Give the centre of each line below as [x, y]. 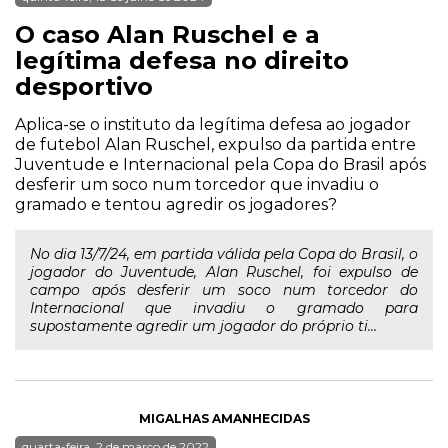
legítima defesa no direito [182, 60]
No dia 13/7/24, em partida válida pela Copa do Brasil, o [224, 254]
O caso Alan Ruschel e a [167, 34]
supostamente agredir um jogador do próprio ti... [203, 326]
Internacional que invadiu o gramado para [224, 308]
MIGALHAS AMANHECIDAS [224, 418]
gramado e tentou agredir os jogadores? [176, 204]
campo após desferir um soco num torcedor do [224, 290]
